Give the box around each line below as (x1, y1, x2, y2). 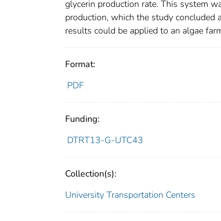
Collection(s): (65, 167, 116, 180)
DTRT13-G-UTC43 (67, 134, 143, 146)
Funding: (65, 112, 100, 125)
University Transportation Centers (65, 188, 195, 201)
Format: (65, 58, 95, 70)
